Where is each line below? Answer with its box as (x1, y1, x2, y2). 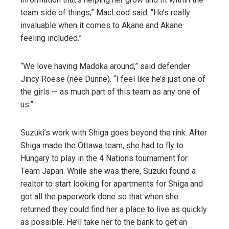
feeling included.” (20, 33, 82, 43)
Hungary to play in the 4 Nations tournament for (20, 153, 188, 163)
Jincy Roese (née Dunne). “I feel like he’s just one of (20, 74, 205, 84)
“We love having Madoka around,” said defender (20, 61, 190, 71)
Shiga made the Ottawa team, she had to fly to (20, 140, 184, 150)
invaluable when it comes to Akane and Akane (20, 20, 182, 30)
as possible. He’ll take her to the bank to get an (20, 217, 187, 227)
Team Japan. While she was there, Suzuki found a (20, 166, 196, 176)
